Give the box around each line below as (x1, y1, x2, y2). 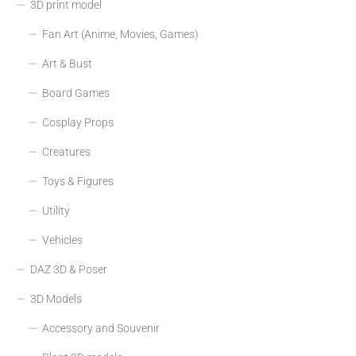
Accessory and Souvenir (42, 321, 160, 335)
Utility (42, 203, 70, 217)
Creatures (42, 145, 91, 158)
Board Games (42, 86, 110, 99)
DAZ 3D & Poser (30, 262, 107, 276)
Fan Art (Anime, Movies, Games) (42, 27, 199, 41)
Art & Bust (42, 56, 92, 70)
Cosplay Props (42, 115, 114, 129)
